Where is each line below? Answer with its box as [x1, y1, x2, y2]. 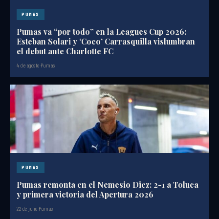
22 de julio [17, 205, 38, 212]
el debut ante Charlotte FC [17, 46, 113, 57]
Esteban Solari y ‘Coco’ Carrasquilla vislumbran [17, 36, 195, 47]
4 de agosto [17, 62, 40, 69]
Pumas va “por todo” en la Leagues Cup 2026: [17, 26, 186, 37]
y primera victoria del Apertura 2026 [17, 189, 153, 200]
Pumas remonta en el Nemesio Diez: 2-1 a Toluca [17, 179, 198, 190]
